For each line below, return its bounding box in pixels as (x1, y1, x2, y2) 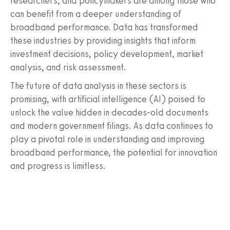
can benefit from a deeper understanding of (10, 8, 181, 20)
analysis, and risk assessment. (10, 62, 126, 73)
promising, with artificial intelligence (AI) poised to (10, 93, 205, 105)
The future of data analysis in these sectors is (10, 80, 186, 92)
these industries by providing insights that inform (10, 35, 196, 47)
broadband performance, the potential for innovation (10, 147, 217, 159)
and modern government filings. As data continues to (10, 120, 213, 132)
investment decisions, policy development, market (10, 48, 203, 60)
